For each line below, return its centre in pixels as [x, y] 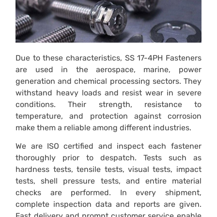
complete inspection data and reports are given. [108, 204]
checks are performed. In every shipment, [108, 193]
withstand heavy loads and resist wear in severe [108, 93]
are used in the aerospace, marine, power [108, 70]
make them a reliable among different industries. [104, 128]
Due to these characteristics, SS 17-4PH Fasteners [108, 58]
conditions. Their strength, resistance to [108, 105]
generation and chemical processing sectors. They [108, 81]
